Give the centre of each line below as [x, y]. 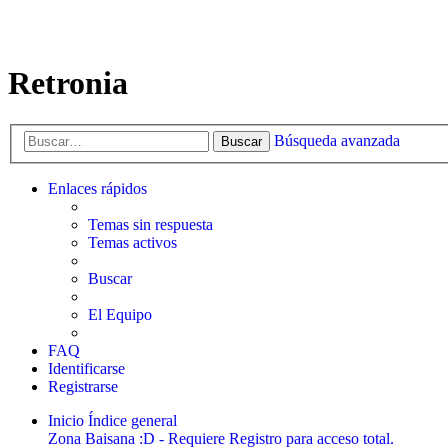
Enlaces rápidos [97, 189]
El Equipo [120, 315]
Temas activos [132, 243]
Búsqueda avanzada [337, 141]
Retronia [68, 83]
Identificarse [86, 369]
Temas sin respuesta [150, 225]
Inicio [66, 421]
